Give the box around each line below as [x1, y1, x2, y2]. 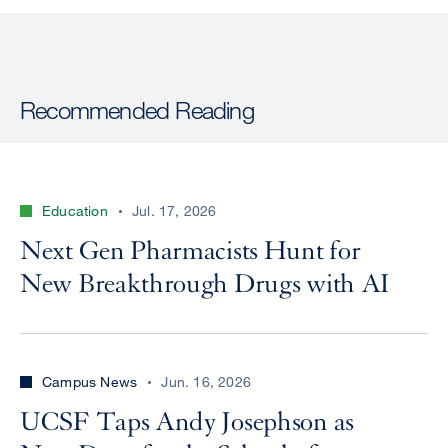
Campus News [42, 373, 138, 391]
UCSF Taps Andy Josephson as [20, 406, 354, 439]
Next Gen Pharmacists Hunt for [20, 235, 361, 268]
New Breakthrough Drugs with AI [20, 268, 391, 301]
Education [42, 202, 108, 220]
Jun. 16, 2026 [161, 373, 252, 391]
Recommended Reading [20, 95, 254, 125]
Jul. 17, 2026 [132, 202, 217, 220]
